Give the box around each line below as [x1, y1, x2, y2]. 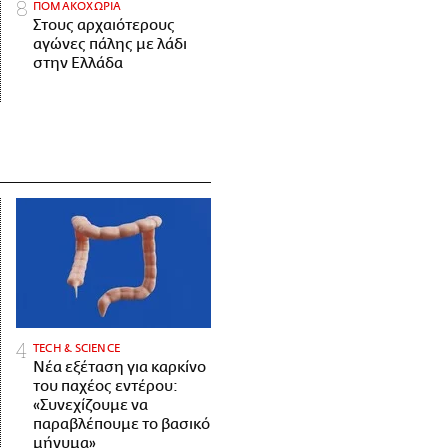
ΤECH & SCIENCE [33, 341, 121, 355]
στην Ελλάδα [33, 54, 123, 72]
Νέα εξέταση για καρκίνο [33, 358, 206, 376]
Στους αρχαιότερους [33, 16, 175, 34]
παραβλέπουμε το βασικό [33, 415, 210, 433]
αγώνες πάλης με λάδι [33, 35, 187, 53]
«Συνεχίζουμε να [33, 396, 148, 414]
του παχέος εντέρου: [33, 377, 178, 395]
